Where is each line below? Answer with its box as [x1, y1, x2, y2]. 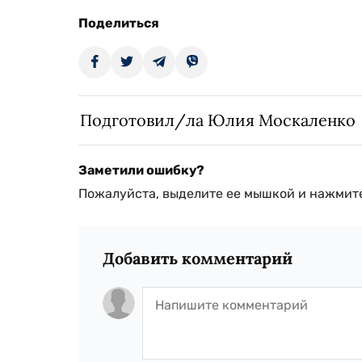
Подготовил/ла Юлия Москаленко [80, 110, 356, 131]
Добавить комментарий [103, 248, 293, 269]
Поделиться [78, 15, 159, 32]
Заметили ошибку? [78, 162, 204, 179]
